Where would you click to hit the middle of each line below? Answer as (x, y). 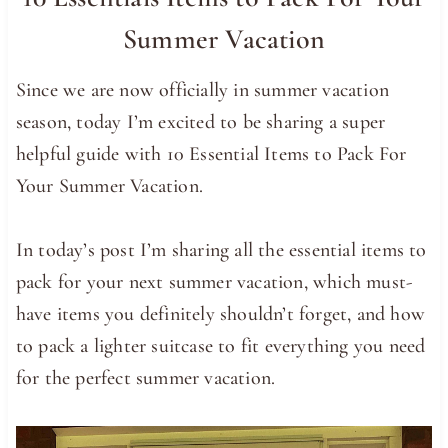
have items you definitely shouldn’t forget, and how (220, 313)
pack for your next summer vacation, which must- (214, 281)
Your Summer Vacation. (109, 185)
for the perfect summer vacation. (145, 377)
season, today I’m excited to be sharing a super (200, 121)
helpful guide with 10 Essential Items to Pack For (211, 153)
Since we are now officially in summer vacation (202, 89)
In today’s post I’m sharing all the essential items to (221, 249)
